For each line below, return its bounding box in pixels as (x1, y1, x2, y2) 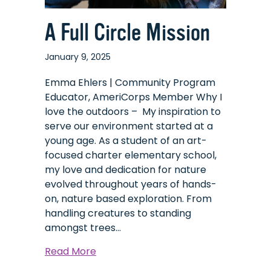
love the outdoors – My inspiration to (45, 105, 221, 119)
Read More (45, 244, 96, 258)
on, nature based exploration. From (45, 192, 212, 206)
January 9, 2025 (45, 51, 111, 63)
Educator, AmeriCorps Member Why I (45, 90, 222, 104)
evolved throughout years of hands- (45, 177, 217, 191)
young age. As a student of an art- (45, 134, 207, 148)
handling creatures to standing (45, 206, 191, 220)
